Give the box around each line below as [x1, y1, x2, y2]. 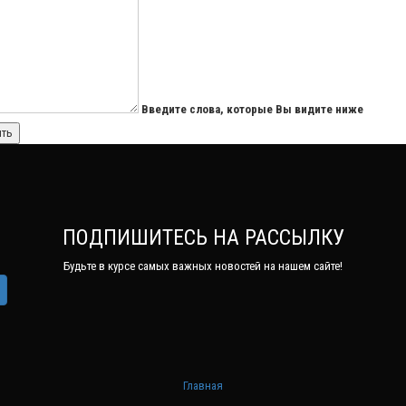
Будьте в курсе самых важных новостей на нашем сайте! [63, 258, 343, 273]
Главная [183, 378, 223, 392]
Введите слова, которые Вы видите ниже [140, 101, 363, 116]
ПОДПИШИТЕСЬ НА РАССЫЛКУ [62, 224, 344, 250]
